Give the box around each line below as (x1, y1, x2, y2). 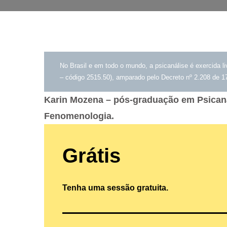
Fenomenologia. (44, 110, 114, 121)
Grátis (62, 144, 121, 167)
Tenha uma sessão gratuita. (62, 183, 168, 193)
